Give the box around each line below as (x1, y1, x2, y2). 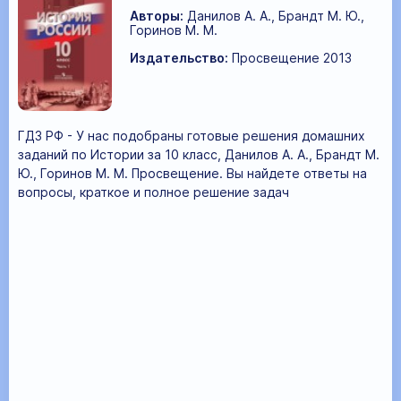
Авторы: (130, 8, 183, 24)
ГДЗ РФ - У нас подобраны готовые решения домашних (18, 128, 365, 144)
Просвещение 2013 (232, 50, 352, 66)
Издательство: (130, 50, 228, 66)
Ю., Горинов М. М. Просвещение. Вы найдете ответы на (18, 166, 367, 182)
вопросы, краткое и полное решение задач (18, 184, 289, 200)
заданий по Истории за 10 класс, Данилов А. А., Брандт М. (18, 147, 380, 163)
